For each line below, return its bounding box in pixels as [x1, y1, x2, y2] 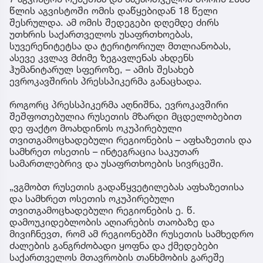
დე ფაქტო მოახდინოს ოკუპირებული [9, 122, 182, 134]
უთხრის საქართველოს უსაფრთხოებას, [9, 28, 193, 40]
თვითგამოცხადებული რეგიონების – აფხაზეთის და [9, 133, 251, 146]
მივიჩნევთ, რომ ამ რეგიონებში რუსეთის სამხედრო [9, 227, 254, 240]
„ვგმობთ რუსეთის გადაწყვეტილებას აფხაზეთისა [9, 180, 244, 193]
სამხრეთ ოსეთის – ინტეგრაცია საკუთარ [9, 145, 199, 157]
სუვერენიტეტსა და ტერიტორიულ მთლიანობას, [9, 39, 231, 52]
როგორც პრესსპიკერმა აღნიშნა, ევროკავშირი [9, 98, 228, 110]
